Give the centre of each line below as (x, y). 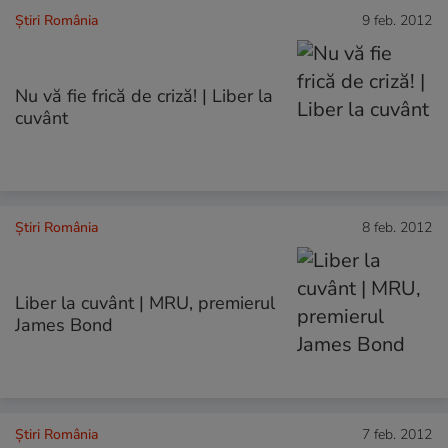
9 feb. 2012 (397, 20)
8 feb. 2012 (397, 227)
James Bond (64, 324)
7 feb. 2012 (397, 435)
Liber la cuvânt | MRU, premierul (145, 302)
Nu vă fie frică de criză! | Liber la (144, 95)
